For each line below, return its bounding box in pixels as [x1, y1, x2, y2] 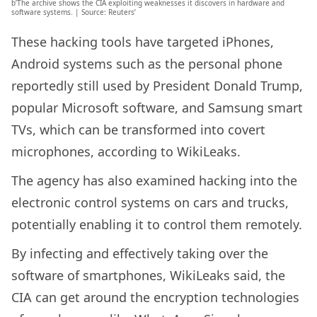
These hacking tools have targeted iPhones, [11, 33, 274, 50]
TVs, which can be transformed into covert [11, 120, 265, 138]
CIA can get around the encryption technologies [11, 288, 299, 306]
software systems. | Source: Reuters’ [11, 6, 136, 17]
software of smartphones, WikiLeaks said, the [11, 266, 285, 284]
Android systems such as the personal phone [11, 54, 282, 72]
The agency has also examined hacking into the [11, 171, 297, 189]
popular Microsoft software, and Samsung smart [11, 98, 303, 116]
